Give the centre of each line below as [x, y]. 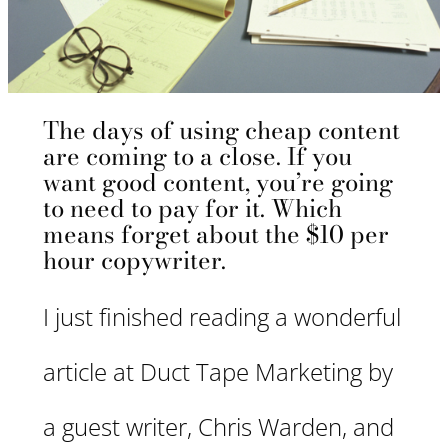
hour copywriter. [134, 261]
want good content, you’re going [218, 183]
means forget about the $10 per [216, 235]
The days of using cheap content [221, 131]
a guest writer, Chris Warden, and [218, 427]
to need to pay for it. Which [192, 209]
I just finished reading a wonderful [222, 317]
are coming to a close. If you [197, 157]
